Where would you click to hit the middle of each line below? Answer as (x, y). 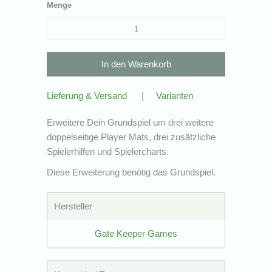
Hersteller (73, 206)
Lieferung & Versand (87, 95)
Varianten (175, 95)
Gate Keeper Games (136, 233)
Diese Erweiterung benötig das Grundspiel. (131, 172)
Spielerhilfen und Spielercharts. (108, 151)
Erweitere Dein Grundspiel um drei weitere (131, 122)
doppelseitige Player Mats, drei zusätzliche (131, 137)
